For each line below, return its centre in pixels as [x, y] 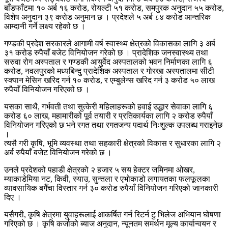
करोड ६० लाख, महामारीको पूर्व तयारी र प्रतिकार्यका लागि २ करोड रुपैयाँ [108, 116]
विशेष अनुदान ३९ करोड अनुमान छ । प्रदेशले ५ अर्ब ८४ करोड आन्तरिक [107, 17]
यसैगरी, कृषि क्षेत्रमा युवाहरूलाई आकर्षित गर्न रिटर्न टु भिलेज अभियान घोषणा [112, 214]
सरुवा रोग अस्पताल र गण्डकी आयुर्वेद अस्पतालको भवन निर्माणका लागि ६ [108, 62]
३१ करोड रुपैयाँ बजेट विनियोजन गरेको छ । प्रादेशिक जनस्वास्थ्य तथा [106, 52]
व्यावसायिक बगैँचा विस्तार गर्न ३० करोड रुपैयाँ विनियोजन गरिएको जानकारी [111, 188]
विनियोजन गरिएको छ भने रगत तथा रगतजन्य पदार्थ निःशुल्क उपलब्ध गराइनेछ [113, 125]
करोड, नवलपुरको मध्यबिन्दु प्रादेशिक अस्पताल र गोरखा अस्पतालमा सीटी [109, 71]
